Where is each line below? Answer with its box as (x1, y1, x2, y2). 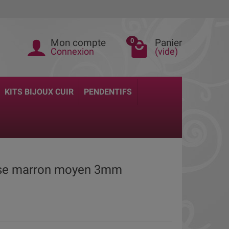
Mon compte (51, 37, 106, 49)
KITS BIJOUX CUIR (5, 87, 74, 97)
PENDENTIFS (84, 87, 132, 97)
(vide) (155, 47, 178, 57)
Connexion (51, 47, 94, 57)
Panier (155, 37, 182, 49)
